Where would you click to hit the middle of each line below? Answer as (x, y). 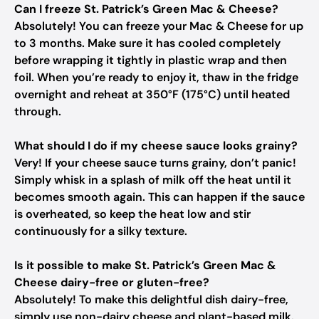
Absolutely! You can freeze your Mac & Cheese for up (159, 26)
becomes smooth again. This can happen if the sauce (159, 197)
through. (38, 111)
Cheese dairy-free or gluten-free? (112, 282)
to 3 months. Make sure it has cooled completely (147, 43)
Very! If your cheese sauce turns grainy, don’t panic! (155, 163)
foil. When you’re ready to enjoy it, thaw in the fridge (156, 77)
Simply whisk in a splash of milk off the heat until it (153, 180)
